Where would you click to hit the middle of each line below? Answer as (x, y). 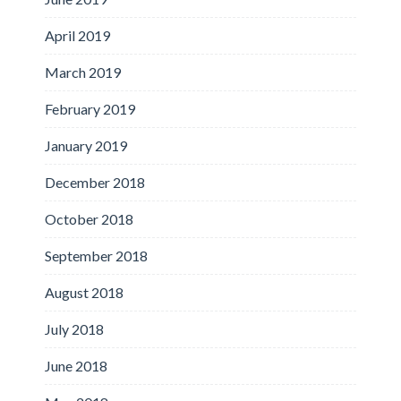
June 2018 (76, 365)
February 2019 (90, 108)
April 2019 (77, 35)
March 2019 (83, 72)
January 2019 (86, 145)
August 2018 (84, 292)
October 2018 (89, 218)
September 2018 (96, 255)
